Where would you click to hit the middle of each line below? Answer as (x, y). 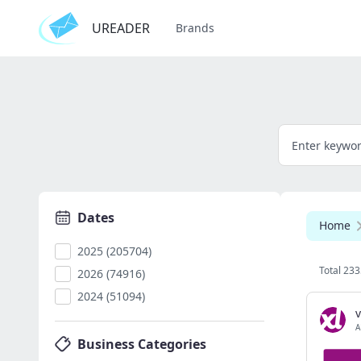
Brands (195, 28)
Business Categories (142, 344)
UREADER (121, 28)
